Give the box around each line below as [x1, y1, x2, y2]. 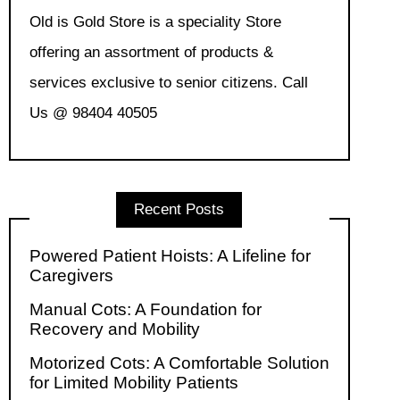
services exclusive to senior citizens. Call [29, 73, 308, 91]
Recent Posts [134, 201, 225, 218]
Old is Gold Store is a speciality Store [29, 12, 281, 30]
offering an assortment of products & [29, 43, 273, 61]
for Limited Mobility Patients [29, 373, 238, 393]
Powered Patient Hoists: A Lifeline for [29, 246, 311, 266]
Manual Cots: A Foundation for [29, 300, 262, 320]
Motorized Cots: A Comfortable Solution [29, 354, 329, 373]
